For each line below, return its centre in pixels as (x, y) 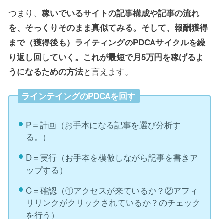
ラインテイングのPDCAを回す (79, 96)
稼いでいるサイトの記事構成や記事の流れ (120, 12)
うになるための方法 (46, 71)
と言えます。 (108, 71)
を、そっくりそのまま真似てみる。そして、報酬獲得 (108, 27)
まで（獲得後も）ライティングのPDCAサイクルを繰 (107, 42)
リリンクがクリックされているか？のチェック (113, 202)
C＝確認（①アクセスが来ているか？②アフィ (112, 190)
